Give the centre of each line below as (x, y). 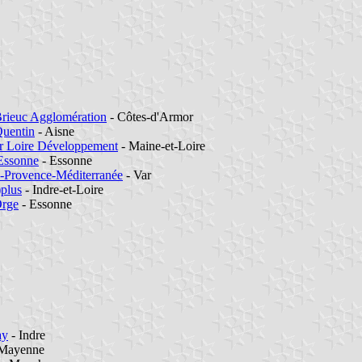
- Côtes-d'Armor (150, 117)
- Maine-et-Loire (162, 146)
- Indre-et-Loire (63, 190)
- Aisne (55, 132)
